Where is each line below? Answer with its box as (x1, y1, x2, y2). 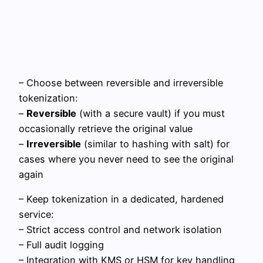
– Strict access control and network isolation (19, 223, 222, 235)
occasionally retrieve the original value (19, 122, 193, 134)
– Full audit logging (19, 238, 104, 251)
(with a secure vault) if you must (76, 107, 225, 119)
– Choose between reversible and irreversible (19, 76, 223, 89)
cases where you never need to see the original (19, 153, 234, 165)
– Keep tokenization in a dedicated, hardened (19, 193, 224, 205)
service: (19, 208, 53, 220)
